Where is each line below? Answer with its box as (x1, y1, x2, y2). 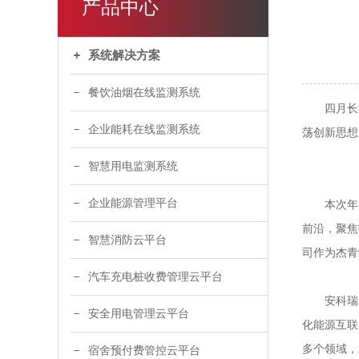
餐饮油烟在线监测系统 (88, 86, 200, 99)
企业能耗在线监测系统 (88, 123, 200, 135)
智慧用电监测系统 (88, 159, 178, 172)
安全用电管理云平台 (88, 307, 189, 320)
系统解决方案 (88, 48, 160, 62)
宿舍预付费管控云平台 (88, 344, 200, 357)
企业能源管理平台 (88, 196, 178, 209)
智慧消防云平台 (88, 233, 167, 246)
